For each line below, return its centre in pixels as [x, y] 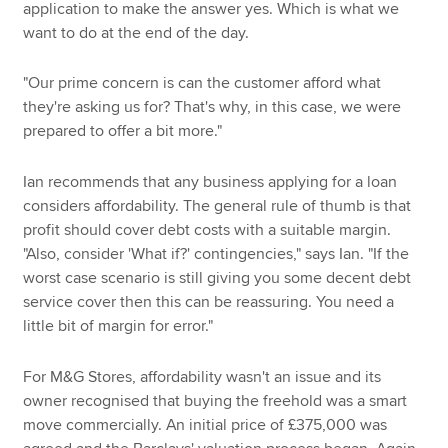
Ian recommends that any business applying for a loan [210, 181]
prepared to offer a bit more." [123, 131]
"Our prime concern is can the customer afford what [202, 83]
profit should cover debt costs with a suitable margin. [207, 229]
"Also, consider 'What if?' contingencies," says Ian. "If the [216, 253]
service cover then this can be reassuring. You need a [209, 301]
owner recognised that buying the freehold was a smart [215, 400]
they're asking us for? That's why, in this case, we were [212, 107]
